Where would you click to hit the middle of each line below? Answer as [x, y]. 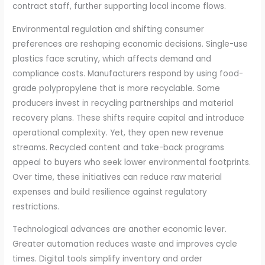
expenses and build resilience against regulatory [110, 192]
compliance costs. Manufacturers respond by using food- [128, 73]
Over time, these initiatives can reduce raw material [117, 177]
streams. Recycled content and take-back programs [119, 147]
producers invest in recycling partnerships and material [123, 103]
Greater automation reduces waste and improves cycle [125, 244]
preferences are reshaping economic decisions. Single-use [130, 44]
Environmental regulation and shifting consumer [109, 29]
